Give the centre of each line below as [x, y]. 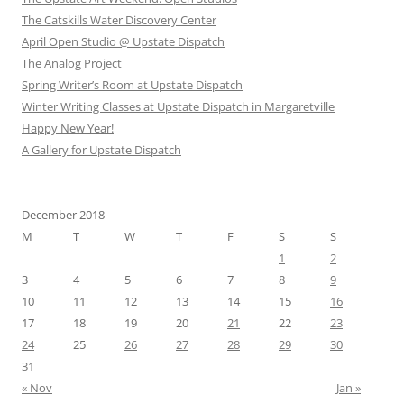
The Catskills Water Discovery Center [119, 20]
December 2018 [63, 215]
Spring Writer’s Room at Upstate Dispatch [132, 85]
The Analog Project [72, 64]
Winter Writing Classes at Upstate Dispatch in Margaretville [178, 107]
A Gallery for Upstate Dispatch [101, 150]
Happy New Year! [68, 129]
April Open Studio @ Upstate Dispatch [123, 42]
